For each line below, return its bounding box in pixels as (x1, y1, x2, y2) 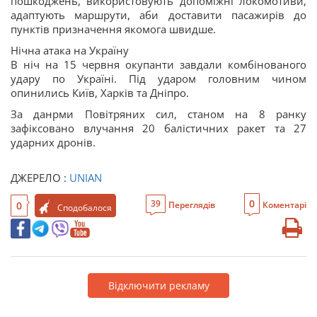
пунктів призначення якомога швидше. (11, 22, 216, 36)
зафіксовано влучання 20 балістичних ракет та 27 (11, 121, 306, 135)
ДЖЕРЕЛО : (11, 171, 69, 185)
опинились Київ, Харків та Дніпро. (11, 86, 189, 100)
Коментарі (263, 199, 306, 211)
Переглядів (168, 199, 215, 211)
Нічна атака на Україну (11, 43, 129, 57)
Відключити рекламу (108, 279, 209, 292)
